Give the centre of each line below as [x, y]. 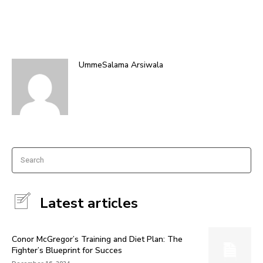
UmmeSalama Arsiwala [121, 65]
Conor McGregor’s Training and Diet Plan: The [97, 240]
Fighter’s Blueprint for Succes [67, 251]
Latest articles [89, 203]
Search [32, 160]
